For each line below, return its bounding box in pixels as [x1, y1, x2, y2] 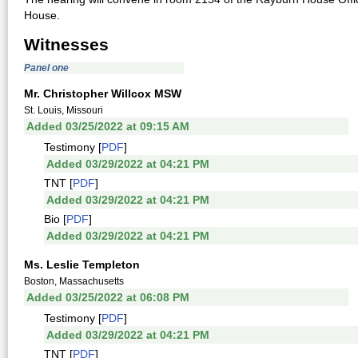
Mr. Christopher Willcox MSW [24, 87, 181, 100]
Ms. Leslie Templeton [24, 258, 140, 271]
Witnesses [24, 35, 109, 54]
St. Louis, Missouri [24, 105, 103, 116]
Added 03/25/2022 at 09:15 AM [26, 120, 189, 133]
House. [24, 9, 60, 22]
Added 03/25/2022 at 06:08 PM [26, 291, 189, 304]
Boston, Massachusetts [24, 276, 124, 287]
